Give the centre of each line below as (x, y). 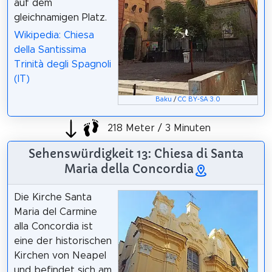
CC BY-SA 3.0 (199, 99)
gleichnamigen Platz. (60, 18)
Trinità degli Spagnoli (62, 65)
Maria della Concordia (129, 169)
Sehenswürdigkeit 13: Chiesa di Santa (136, 154)
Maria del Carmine (55, 212)
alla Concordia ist (53, 227)
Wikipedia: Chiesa (54, 36)
